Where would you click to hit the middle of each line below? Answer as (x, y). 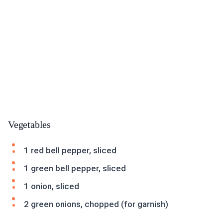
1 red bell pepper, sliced (70, 151)
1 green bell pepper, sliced (75, 168)
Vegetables (29, 125)
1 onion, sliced (52, 186)
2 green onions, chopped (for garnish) (96, 204)
